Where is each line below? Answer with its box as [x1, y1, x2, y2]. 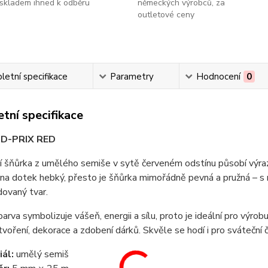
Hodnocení [196, 71, 240, 83]
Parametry [109, 71, 154, 83]
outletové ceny [137, 9, 194, 20]
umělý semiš [13, 248, 69, 261]
